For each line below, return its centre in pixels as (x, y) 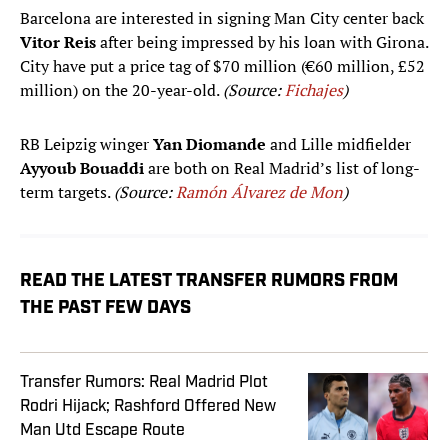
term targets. (67, 192)
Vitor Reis (58, 42)
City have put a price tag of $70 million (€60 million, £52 (222, 66)
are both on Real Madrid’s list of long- (282, 168)
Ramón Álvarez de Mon (259, 192)
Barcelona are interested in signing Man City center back (222, 18)
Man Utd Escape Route (102, 430)
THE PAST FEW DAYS (105, 309)
